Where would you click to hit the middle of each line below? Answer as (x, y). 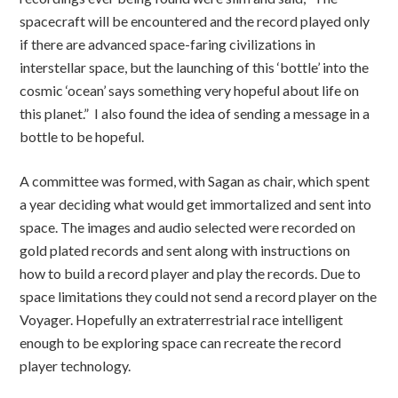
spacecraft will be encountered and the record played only (195, 21)
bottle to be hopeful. (82, 136)
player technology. (77, 366)
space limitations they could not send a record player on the (199, 296)
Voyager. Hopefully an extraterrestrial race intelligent (182, 319)
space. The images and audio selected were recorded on (188, 227)
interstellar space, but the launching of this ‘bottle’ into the (195, 67)
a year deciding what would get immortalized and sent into (196, 204)
